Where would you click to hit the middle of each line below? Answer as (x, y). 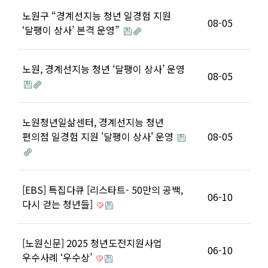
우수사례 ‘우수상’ (58, 257)
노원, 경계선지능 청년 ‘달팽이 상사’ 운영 (103, 69)
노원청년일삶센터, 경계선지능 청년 (93, 122)
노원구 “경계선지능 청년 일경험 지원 (97, 16)
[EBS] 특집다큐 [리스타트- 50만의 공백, (103, 190)
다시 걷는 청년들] (59, 204)
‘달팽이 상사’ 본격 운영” (72, 30)
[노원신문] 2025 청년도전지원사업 (92, 243)
